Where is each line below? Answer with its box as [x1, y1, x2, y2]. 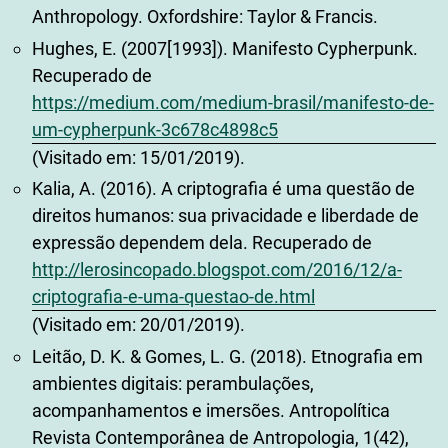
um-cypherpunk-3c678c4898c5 [32, 118, 278, 140]
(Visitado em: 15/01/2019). [32, 146, 245, 168]
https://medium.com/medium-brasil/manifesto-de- [32, 91, 434, 113]
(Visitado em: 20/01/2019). [32, 314, 245, 336]
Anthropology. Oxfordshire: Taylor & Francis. [32, 6, 378, 28]
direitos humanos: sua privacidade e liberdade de [32, 205, 419, 227]
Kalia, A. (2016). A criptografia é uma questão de [32, 178, 415, 200]
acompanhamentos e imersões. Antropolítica [32, 399, 390, 421]
